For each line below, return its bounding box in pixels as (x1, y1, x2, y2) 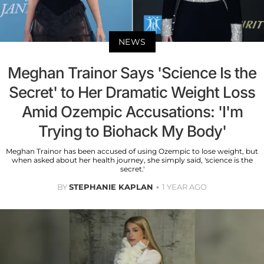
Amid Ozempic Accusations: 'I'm (21, 103, 243, 121)
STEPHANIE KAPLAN (69, 182, 153, 192)
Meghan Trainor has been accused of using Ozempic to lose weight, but (6, 147, 258, 156)
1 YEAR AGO (162, 182, 207, 192)
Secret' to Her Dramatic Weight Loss (9, 83, 255, 102)
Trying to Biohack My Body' (38, 122, 226, 141)
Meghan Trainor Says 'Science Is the (8, 64, 256, 82)
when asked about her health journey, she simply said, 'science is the (11, 156, 253, 165)
